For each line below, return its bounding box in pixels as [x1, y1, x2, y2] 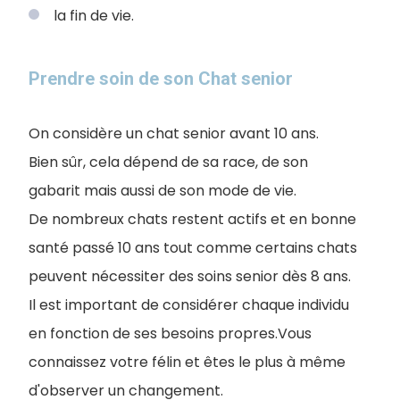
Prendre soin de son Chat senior [29, 68, 293, 89]
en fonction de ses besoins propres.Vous [29, 323, 312, 344]
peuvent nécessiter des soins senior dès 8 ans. [29, 266, 351, 287]
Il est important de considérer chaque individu [29, 295, 349, 315]
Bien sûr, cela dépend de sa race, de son [29, 152, 308, 172]
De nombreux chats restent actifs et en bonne [29, 209, 356, 229]
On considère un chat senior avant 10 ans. [29, 123, 319, 144]
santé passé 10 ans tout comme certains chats [29, 237, 357, 258]
